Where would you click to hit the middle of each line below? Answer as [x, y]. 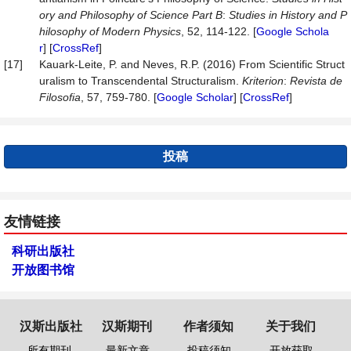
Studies [247, 15]
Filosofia [60, 97]
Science [169, 15]
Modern [121, 31]
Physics [162, 31]
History [298, 15]
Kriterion [263, 81]
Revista [308, 81]
